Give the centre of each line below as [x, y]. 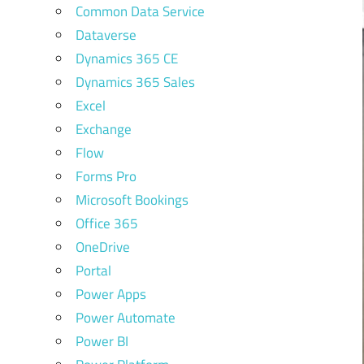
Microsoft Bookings [132, 200]
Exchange [103, 130]
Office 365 [106, 224]
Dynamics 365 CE [126, 59]
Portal [93, 271]
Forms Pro [106, 177]
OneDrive [102, 247]
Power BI [102, 342]
